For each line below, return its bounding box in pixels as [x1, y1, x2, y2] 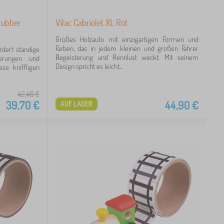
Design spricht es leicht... [55, 61, 122, 71]
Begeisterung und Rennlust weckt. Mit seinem [55, 52, 198, 62]
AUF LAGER [60, 99, 92, 108]
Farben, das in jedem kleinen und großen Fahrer [55, 43, 198, 53]
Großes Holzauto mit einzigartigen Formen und [55, 34, 198, 44]
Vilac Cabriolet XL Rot [55, 17, 127, 28]
